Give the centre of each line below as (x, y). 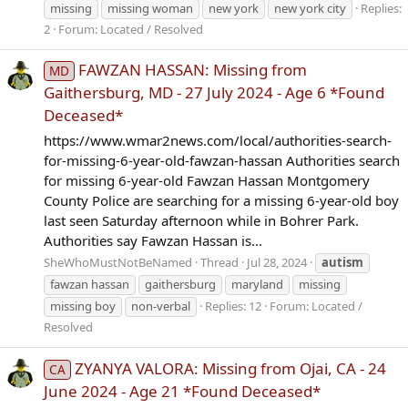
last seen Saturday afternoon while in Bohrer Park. (201, 220)
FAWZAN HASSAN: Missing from (192, 69)
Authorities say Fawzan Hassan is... (153, 240)
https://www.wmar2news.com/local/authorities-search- (218, 140)
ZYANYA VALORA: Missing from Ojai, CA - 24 (230, 368)
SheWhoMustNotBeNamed (118, 263)
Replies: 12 (233, 306)
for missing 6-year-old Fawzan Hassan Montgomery (207, 180)
